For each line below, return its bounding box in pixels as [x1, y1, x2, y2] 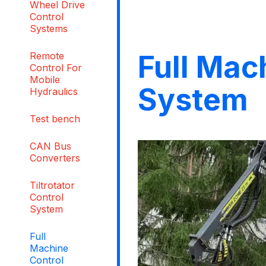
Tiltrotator [30, 179, 75, 191]
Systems [30, 22, 68, 34]
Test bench [30, 112, 80, 125]
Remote [30, 49, 64, 62]
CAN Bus [30, 140, 71, 152]
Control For [30, 61, 82, 74]
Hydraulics [30, 85, 78, 97]
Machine [30, 242, 68, 254]
